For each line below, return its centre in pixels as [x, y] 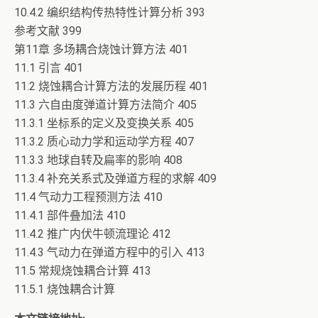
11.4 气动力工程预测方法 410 [88, 197]
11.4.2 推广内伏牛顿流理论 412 [93, 234]
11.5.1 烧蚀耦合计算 [65, 289]
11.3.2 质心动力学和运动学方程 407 [104, 142]
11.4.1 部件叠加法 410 [70, 215]
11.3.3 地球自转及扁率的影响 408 [98, 160]
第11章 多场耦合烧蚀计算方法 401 [101, 49]
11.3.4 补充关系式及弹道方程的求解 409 [115, 179]
